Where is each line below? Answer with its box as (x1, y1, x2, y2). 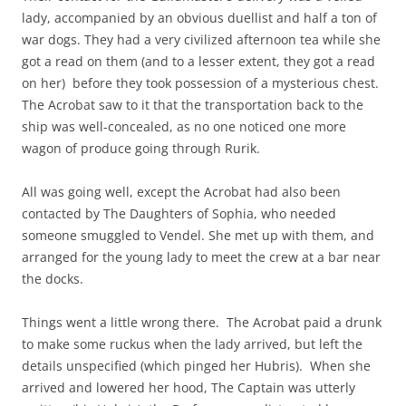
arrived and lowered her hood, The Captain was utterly (22, 378, 355, 396)
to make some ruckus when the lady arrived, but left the (22, 334, 362, 353)
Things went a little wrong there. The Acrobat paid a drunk (22, 313, 382, 331)
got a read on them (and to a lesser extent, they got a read (22, 52, 375, 70)
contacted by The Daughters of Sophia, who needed (22, 204, 336, 222)
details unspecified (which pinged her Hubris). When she (22, 356, 371, 374)
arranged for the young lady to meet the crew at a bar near (22, 247, 381, 266)
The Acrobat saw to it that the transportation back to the (22, 95, 363, 113)
